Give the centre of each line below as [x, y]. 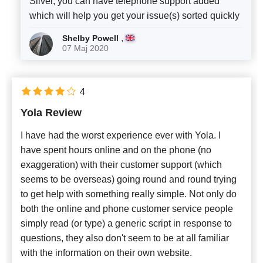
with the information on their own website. [106, 253]
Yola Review [51, 113]
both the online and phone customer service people [127, 209]
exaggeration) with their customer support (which [121, 165]
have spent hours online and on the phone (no [116, 150]
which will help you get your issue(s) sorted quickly [134, 16]
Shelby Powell [92, 38]
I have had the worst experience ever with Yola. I [121, 136]
